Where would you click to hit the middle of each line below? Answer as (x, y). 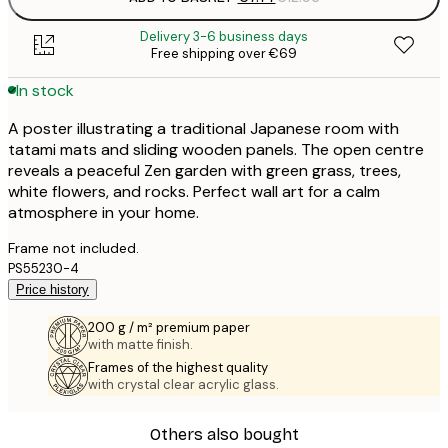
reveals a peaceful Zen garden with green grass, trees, (204, 171)
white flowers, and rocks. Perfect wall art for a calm (194, 192)
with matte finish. (140, 345)
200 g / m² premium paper (169, 328)
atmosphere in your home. (103, 213)
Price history (52, 290)
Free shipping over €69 (224, 54)
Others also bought (224, 435)
